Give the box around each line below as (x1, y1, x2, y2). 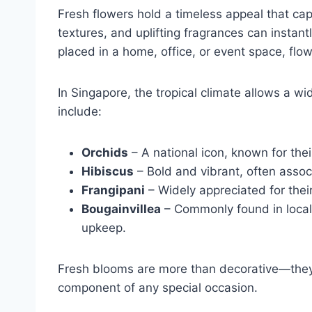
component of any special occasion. (58, 280, 258, 295)
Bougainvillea (81, 201, 161, 216)
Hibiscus (81, 164, 134, 178)
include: (58, 104, 102, 118)
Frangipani (81, 182, 145, 197)
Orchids (81, 145, 128, 159)
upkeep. (81, 220, 126, 235)
